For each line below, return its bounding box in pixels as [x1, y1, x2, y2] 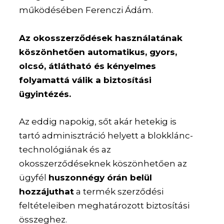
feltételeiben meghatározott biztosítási [19, 200, 190, 210]
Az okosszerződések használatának [19, 32, 183, 43]
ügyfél [19, 172, 49, 182]
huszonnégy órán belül [48, 172, 152, 182]
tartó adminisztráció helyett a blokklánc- [19, 130, 193, 140]
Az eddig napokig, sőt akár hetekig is [19, 116, 177, 126]
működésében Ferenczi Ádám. [19, 5, 153, 15]
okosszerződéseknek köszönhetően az [19, 158, 187, 168]
